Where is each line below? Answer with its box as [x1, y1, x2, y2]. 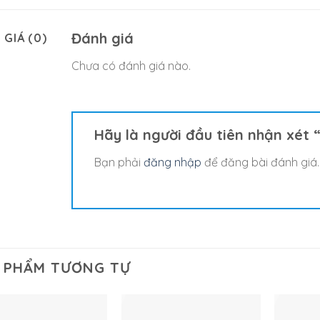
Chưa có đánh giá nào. [71, 59, 191, 74]
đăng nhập [143, 155, 201, 170]
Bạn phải [94, 155, 144, 170]
